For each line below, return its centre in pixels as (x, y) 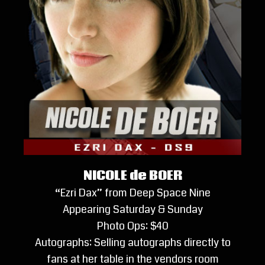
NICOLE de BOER (132, 176)
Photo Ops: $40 (132, 226)
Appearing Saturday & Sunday (132, 210)
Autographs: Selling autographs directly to (132, 243)
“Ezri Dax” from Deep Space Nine (132, 193)
